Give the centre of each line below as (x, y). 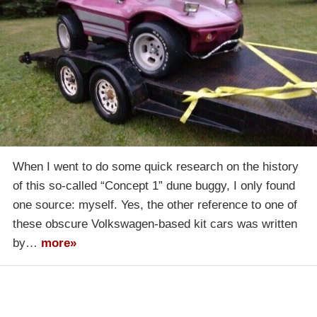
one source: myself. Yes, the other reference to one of (155, 205)
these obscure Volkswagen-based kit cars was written (155, 224)
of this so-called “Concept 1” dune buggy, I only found (154, 186)
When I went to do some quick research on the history (156, 167)
